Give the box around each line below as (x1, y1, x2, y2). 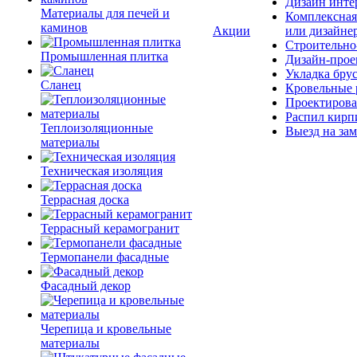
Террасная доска (41, 193, 129, 206)
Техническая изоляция (41, 164, 163, 178)
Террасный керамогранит (41, 222, 179, 235)
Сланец (41, 78, 81, 92)
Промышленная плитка (41, 49, 168, 63)
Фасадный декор (41, 279, 131, 292)
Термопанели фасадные (41, 250, 169, 264)
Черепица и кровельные (41, 322, 171, 335)
